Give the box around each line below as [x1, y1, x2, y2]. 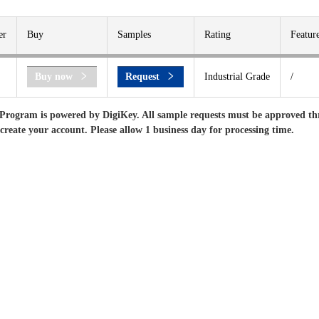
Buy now [35, 71, 73, 82]
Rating [204, 29, 231, 40]
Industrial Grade [204, 71, 270, 82]
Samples [117, 29, 151, 40]
